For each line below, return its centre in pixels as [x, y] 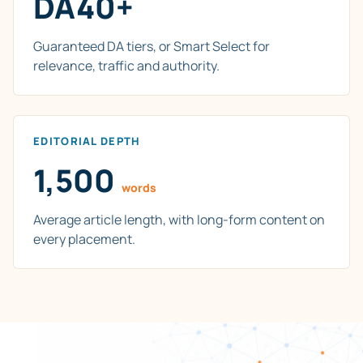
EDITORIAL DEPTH [87, 141]
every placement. [84, 239]
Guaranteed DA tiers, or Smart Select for [152, 47]
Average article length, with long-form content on [179, 220]
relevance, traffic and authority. [126, 66]
